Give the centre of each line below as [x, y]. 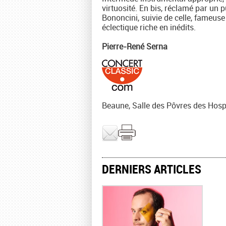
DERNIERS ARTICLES [152, 169]
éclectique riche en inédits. [149, 27]
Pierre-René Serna [135, 46]
